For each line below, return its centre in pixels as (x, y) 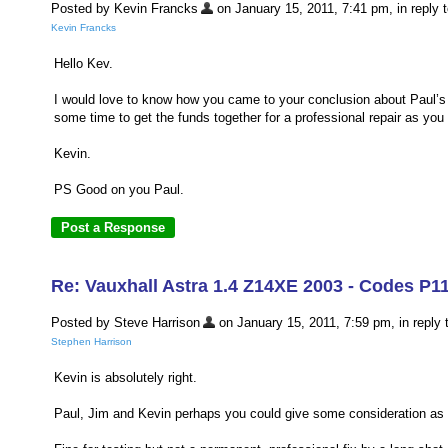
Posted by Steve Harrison (125, 322)
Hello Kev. (83, 64)
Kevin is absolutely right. (125, 378)
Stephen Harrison (91, 342)
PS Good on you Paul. (119, 190)
